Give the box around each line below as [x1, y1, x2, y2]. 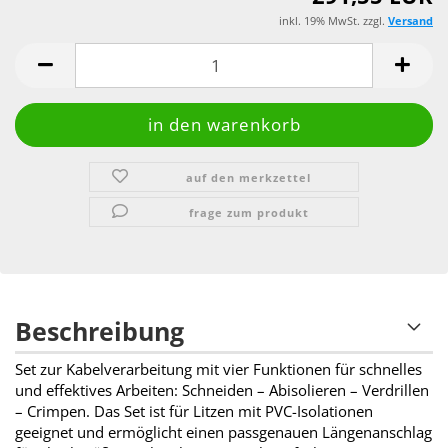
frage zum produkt [188, 205, 309, 220]
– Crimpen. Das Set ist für [15, 401, 189, 421]
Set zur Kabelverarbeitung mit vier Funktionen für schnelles [15, 359, 422, 379]
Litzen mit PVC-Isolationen [189, 401, 373, 421]
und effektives [15, 380, 112, 400]
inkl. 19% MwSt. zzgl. [279, 13, 388, 28]
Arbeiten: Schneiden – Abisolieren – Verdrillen [112, 380, 429, 400]
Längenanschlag [322, 422, 432, 442]
